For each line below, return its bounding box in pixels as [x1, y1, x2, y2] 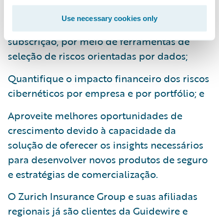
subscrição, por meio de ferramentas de [8, 33, 190, 48]
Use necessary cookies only [61, 14, 158, 22]
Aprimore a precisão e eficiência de [8, 19, 170, 34]
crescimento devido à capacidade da [8, 122, 176, 137]
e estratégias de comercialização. [8, 166, 158, 181]
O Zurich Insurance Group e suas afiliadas [8, 188, 197, 203]
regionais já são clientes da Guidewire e [8, 203, 188, 218]
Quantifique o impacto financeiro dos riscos [8, 70, 209, 86]
